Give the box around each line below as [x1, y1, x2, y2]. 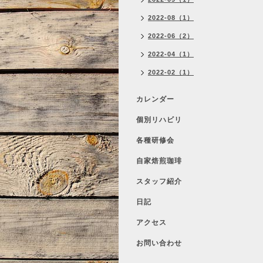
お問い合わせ [136, 239, 182, 247]
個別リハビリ [136, 116, 182, 124]
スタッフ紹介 [136, 177, 182, 186]
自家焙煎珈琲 [136, 157, 182, 165]
